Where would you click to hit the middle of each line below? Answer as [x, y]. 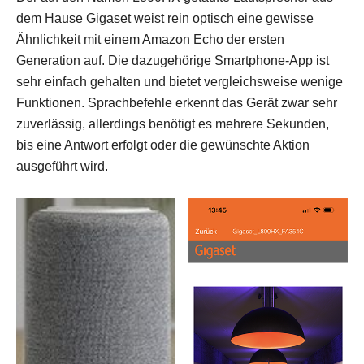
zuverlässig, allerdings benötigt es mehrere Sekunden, [173, 124]
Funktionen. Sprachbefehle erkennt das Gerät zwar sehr [177, 103]
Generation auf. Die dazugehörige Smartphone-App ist [173, 61]
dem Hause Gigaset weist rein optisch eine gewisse [165, 19]
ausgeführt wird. [62, 167]
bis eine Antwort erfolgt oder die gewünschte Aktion [163, 145]
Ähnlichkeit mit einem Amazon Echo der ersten [150, 40]
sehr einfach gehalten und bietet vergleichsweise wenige [180, 82]
